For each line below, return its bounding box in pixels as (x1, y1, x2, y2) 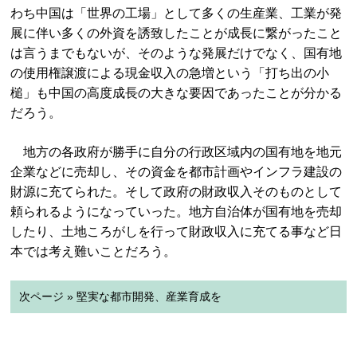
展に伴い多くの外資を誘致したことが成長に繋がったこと (10, 26, 343, 40)
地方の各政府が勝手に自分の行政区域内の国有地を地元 (10, 145, 343, 159)
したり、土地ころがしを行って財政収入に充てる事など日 (10, 225, 343, 238)
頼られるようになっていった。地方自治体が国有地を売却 (10, 205, 343, 218)
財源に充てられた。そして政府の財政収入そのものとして (10, 185, 343, 198)
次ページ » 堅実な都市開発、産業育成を (18, 290, 222, 303)
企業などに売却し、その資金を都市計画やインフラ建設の (10, 165, 343, 178)
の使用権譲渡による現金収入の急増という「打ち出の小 (10, 66, 330, 80)
